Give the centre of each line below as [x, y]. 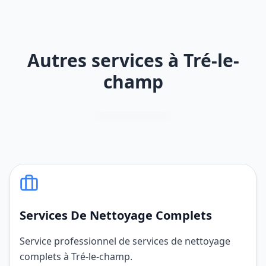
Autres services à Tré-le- [133, 60]
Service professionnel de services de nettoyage [125, 241]
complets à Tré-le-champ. [76, 256]
